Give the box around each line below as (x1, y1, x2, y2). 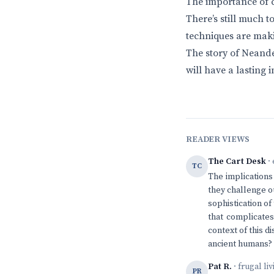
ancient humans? (208, 239, 272, 250)
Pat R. (208, 261, 232, 272)
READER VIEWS (186, 134, 250, 145)
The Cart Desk (208, 156, 266, 167)
